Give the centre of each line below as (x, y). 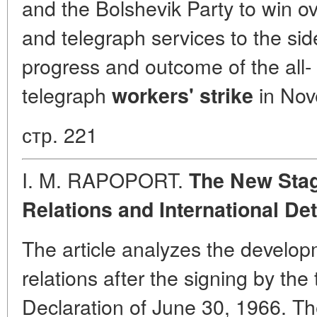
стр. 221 (60, 134)
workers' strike (183, 95)
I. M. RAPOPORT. (105, 179)
